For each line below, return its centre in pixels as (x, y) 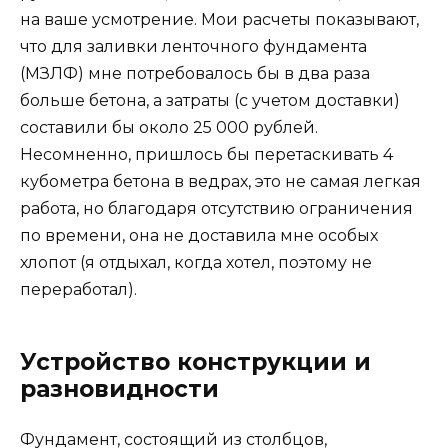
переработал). (78, 290)
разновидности (119, 389)
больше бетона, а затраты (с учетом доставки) (210, 101)
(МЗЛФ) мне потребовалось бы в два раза (195, 74)
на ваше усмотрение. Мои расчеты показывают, (219, 20)
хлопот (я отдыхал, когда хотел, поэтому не (196, 263)
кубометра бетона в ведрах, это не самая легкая (220, 182)
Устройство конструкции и (195, 362)
